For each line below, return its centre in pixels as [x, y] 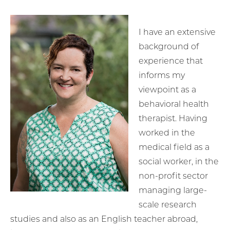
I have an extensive [177, 32]
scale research [168, 204]
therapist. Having [173, 118]
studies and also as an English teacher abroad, [104, 219]
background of [169, 46]
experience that [171, 61]
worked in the [167, 132]
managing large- [173, 190]
